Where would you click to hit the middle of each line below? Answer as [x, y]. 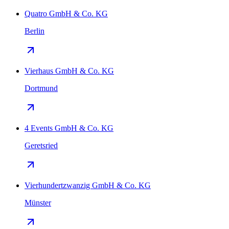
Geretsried [41, 146]
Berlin [35, 31]
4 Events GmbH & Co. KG [69, 128]
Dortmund [41, 88]
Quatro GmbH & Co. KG [66, 14]
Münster [38, 203]
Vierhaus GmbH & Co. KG [69, 71]
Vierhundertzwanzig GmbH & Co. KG [88, 186]
